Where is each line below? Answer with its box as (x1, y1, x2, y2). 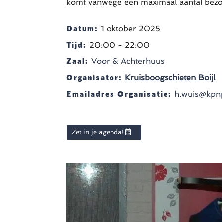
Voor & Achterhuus (91, 56, 165, 66)
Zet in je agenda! (71, 128, 124, 136)
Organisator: (66, 72, 125, 82)
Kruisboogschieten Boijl (125, 73, 216, 83)
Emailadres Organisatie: (66, 89, 175, 99)
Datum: (66, 23, 101, 33)
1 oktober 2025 (101, 24, 161, 34)
